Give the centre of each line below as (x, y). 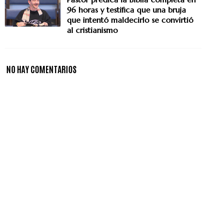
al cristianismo (92, 30)
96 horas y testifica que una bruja (126, 10)
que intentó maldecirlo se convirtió (130, 20)
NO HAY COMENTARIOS (41, 69)
